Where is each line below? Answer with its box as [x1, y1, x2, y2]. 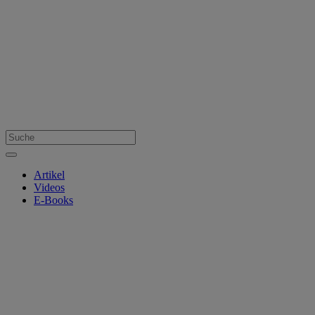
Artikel [34, 168, 65, 181]
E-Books [34, 193, 73, 206]
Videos [34, 181, 65, 193]
